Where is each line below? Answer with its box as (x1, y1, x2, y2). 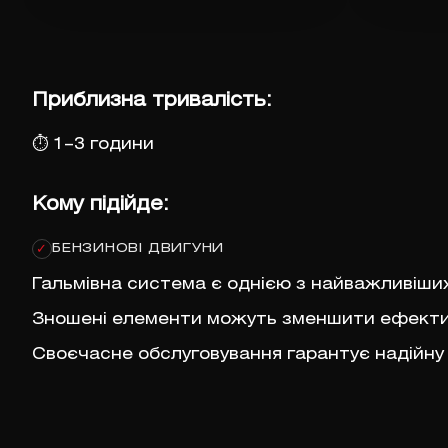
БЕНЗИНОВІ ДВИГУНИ (52, 243, 225, 255)
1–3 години (53, 136, 154, 152)
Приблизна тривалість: (32, 92, 272, 111)
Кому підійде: (32, 195, 169, 214)
